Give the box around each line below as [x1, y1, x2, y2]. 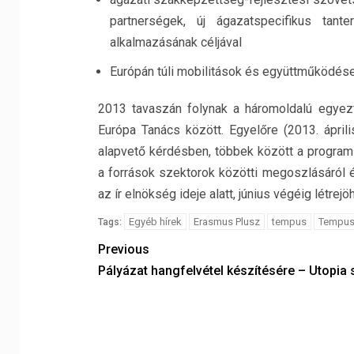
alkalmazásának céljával [109, 35, 242, 50]
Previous [97, 242, 149, 257]
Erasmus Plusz [193, 216, 260, 228]
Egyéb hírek [128, 216, 182, 228]
